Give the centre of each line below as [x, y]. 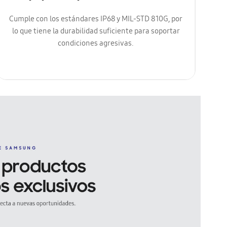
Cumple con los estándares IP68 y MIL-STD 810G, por [96, 20]
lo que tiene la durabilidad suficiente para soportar [96, 32]
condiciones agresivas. [96, 44]
